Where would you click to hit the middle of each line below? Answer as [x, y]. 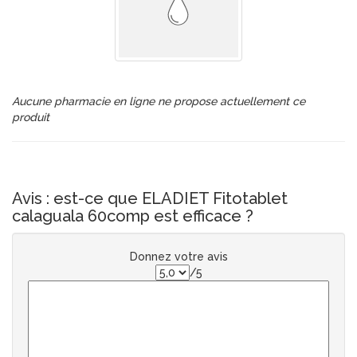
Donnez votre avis [178, 257]
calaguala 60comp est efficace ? [133, 216]
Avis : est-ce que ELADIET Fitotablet [150, 198]
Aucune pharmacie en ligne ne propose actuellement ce [159, 101]
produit [31, 117]
